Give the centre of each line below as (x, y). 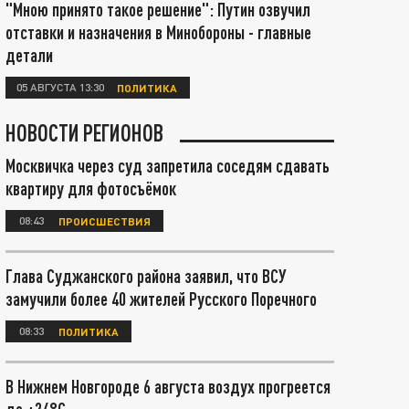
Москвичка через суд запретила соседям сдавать (168, 165)
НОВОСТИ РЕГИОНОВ (84, 132)
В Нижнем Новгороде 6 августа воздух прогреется (168, 386)
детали (29, 55)
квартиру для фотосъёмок (91, 188)
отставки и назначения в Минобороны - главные (158, 32)
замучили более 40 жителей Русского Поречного (161, 299)
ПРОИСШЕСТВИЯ (105, 220)
